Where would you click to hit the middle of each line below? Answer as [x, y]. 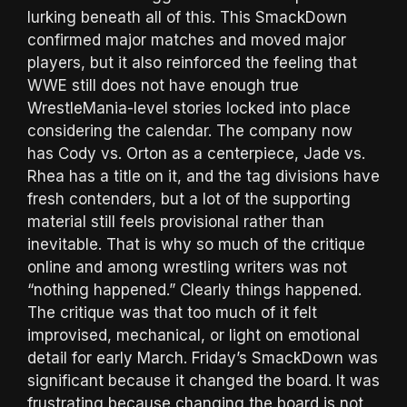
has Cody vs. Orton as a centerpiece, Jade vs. [196, 154]
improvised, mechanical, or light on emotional [194, 336]
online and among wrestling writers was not [187, 268]
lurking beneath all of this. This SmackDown [187, 18]
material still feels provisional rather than [176, 222]
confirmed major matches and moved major [187, 40]
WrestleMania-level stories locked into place [189, 109]
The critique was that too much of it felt [172, 313]
